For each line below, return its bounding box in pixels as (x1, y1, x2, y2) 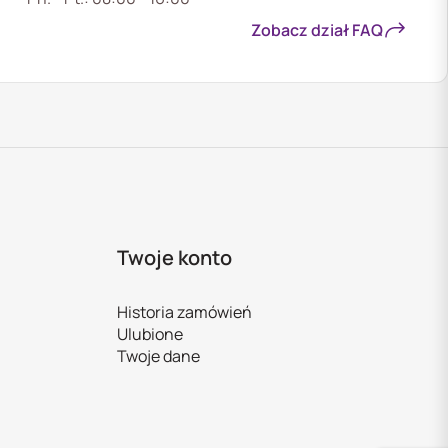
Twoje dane (116, 344, 200, 367)
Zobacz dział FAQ (251, 18, 383, 41)
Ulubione (116, 322, 183, 345)
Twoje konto (116, 243, 232, 271)
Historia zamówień (116, 300, 252, 323)
